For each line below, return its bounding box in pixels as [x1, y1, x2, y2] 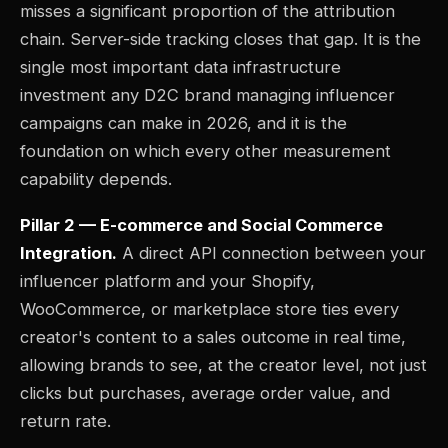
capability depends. [20, 169, 172, 190]
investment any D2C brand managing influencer [20, 85, 395, 106]
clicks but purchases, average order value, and [20, 383, 390, 404]
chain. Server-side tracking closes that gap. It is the [20, 29, 421, 50]
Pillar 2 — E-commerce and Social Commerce [20, 215, 383, 236]
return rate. [20, 411, 111, 432]
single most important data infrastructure [20, 57, 341, 78]
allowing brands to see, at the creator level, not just [20, 355, 427, 376]
